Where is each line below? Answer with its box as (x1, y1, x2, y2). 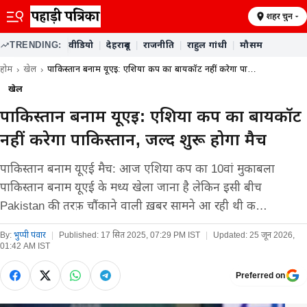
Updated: (213, 230, 247, 240)
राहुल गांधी (186, 40, 228, 50)
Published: (59, 230, 99, 240)
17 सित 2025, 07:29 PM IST (101, 230, 200, 240)
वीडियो (68, 40, 94, 50)
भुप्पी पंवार (14, 230, 46, 240)
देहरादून (106, 40, 130, 50)
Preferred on (236, 271, 285, 280)
